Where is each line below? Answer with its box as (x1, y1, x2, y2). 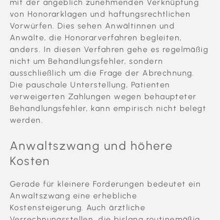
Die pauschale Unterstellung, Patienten (10, 80, 170, 90)
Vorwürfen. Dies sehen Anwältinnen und (10, 21, 175, 31)
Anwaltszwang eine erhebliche (10, 191, 137, 201)
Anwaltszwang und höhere (10, 138, 173, 153)
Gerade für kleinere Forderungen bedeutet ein (10, 179, 201, 189)
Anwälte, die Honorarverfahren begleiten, (10, 33, 182, 43)
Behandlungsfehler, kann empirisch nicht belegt (10, 104, 207, 113)
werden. (10, 115, 44, 125)
